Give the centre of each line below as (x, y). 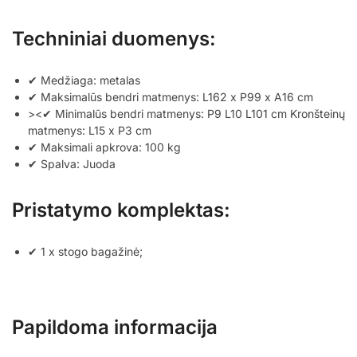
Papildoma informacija (115, 327)
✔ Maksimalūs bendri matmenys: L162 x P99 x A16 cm (171, 96)
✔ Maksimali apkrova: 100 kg (104, 147)
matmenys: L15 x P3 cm (90, 130)
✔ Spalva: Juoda (72, 163)
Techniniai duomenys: (114, 38)
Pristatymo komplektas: (121, 210)
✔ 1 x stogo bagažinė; (85, 251)
